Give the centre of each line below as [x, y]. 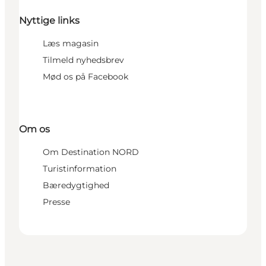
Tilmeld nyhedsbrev [83, 60]
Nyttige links [49, 20]
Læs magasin [71, 43]
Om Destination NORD [91, 152]
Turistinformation [80, 168]
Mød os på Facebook [85, 76]
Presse [56, 202]
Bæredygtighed [76, 185]
